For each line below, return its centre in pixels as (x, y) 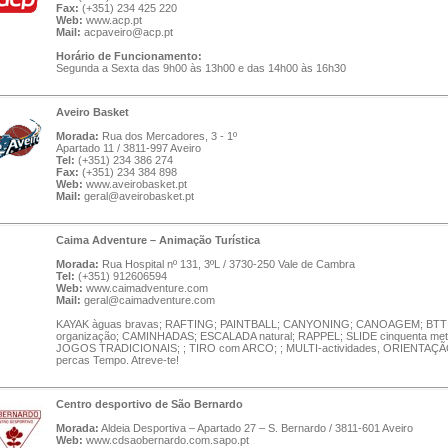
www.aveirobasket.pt (136, 184)
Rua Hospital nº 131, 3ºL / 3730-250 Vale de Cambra (227, 264)
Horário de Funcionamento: (129, 56)
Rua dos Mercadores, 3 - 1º (168, 136)
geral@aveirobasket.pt (139, 196)
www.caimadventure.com (147, 288)
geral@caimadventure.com (149, 300)
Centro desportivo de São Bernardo (149, 404)
